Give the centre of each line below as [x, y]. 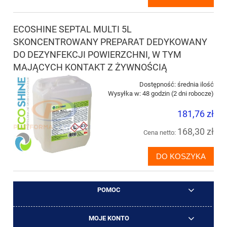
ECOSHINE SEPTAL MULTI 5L [72, 29]
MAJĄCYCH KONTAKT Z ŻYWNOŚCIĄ [90, 67]
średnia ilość [196, 85]
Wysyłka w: [124, 94]
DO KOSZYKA [181, 156]
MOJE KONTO [109, 218]
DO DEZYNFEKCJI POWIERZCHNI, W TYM [97, 55]
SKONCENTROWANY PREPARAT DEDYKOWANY [110, 42]
